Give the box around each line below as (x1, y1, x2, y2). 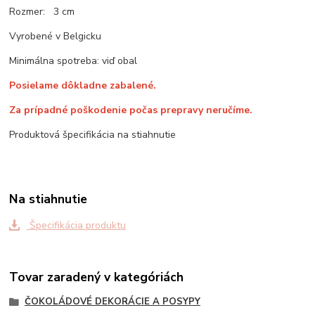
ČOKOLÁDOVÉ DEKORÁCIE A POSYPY (24, 295, 200, 309)
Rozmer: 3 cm (9, 4, 75, 18)
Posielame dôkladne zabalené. (9, 78, 157, 92)
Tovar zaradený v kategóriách (9, 269, 184, 286)
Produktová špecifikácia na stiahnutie (9, 127, 176, 141)
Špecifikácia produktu (26, 218, 126, 232)
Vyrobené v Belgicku (9, 29, 102, 43)
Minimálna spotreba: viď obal (9, 53, 138, 67)
